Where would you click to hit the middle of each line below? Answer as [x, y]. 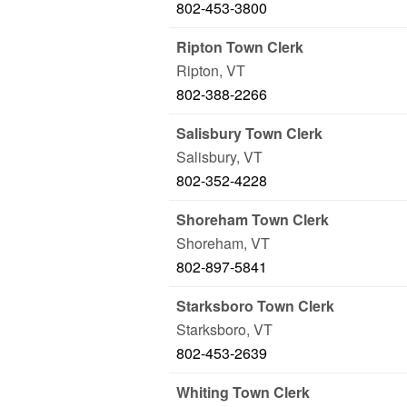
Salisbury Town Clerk [249, 133]
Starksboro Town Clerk [255, 306]
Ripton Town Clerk [240, 47]
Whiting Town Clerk [243, 392]
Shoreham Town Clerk [253, 219]
